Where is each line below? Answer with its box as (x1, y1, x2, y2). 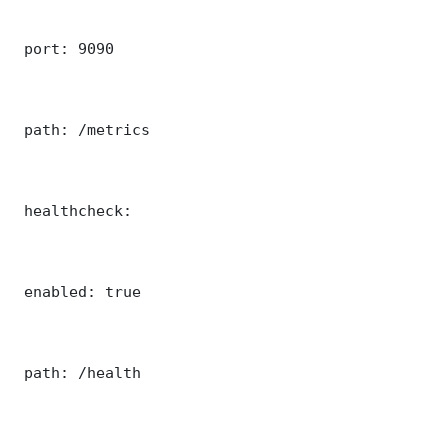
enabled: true (15, 282, 141, 300)
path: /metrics (15, 120, 150, 138)
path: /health (15, 363, 141, 381)
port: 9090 (15, 39, 114, 57)
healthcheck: (15, 201, 132, 219)
